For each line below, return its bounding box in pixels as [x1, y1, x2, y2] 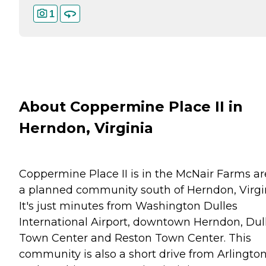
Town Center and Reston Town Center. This [19, 232, 251, 245]
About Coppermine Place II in [19, 98, 243, 116]
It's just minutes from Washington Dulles [19, 199, 237, 213]
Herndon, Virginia [19, 119, 153, 137]
